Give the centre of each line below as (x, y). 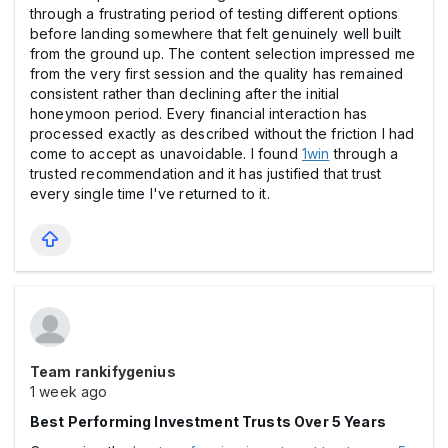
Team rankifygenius (103, 371)
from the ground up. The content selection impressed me (223, 53)
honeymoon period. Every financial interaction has (199, 113)
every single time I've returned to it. (150, 193)
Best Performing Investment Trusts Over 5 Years (208, 421)
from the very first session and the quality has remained (217, 73)
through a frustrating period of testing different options (214, 13)
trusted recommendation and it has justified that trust (206, 173)
